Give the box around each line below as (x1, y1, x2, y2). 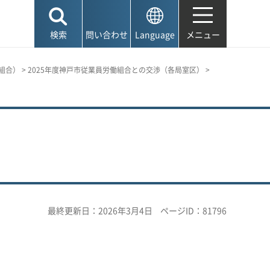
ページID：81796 (160, 204, 227, 216)
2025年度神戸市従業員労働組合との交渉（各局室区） (28, 64, 204, 75)
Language (134, 28, 175, 40)
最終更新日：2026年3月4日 (48, 204, 152, 216)
